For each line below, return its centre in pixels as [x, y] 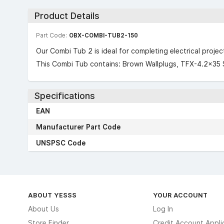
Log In [163, 209]
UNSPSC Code [61, 143]
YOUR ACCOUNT [180, 195]
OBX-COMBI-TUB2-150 [103, 35]
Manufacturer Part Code [78, 127]
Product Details [67, 15]
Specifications [64, 96]
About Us [43, 209]
